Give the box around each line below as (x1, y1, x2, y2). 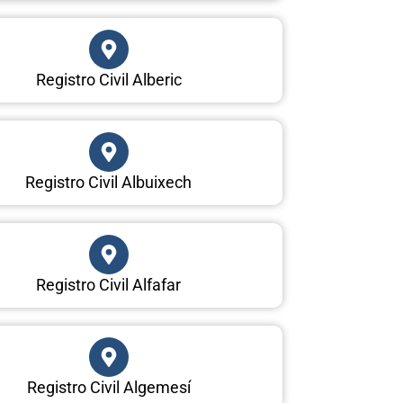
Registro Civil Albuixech (25, 173, 193, 192)
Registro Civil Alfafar (36, 275, 182, 294)
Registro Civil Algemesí (26, 378, 191, 397)
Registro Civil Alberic (35, 70, 182, 89)
